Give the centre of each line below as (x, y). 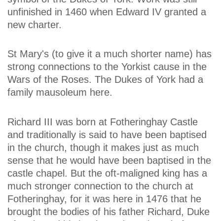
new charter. (35, 25)
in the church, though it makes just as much (103, 147)
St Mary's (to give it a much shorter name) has (110, 54)
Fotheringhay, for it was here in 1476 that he (104, 199)
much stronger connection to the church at (100, 186)
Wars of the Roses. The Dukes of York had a (105, 80)
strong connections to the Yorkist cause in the (107, 67)
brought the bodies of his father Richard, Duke (109, 211)
